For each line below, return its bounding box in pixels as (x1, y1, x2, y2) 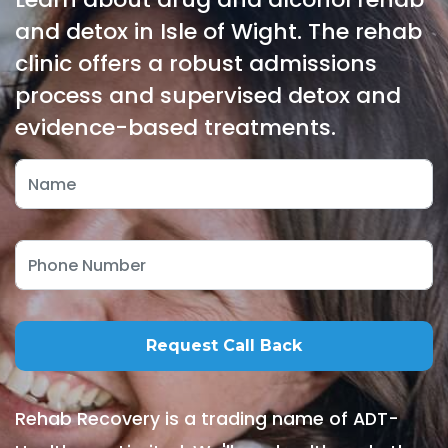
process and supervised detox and (15, 80, 401, 111)
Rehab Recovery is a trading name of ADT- (15, 407, 399, 431)
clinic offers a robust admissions (15, 48, 377, 79)
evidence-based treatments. (15, 112, 336, 143)
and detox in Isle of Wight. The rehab (15, 16, 422, 47)
